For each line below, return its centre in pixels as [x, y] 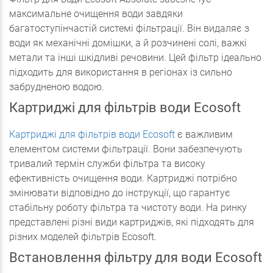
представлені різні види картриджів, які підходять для [132, 222]
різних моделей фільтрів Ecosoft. [83, 237]
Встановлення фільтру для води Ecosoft [136, 257]
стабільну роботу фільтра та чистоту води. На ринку [128, 207]
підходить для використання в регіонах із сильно [121, 72]
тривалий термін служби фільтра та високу [107, 164]
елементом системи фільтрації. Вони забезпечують [126, 149]
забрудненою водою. [57, 87]
